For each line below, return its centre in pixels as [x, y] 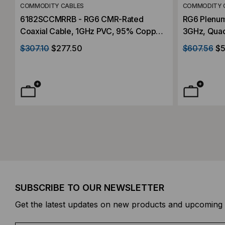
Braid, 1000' [43, 43]
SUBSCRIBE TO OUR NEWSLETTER [90, 188]
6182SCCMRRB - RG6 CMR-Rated [82, 19]
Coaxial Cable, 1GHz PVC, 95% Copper [92, 31]
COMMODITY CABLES [52, 6]
